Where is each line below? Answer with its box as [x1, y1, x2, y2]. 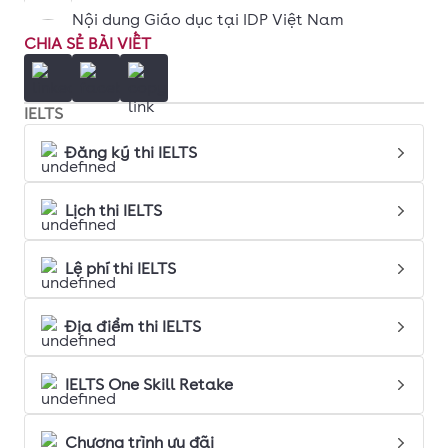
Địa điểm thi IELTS [65, 317, 201, 337]
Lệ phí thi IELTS [65, 259, 176, 279]
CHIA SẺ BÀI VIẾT [24, 34, 151, 54]
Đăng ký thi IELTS [65, 143, 197, 163]
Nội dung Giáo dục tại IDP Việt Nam [72, 10, 344, 30]
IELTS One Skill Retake [65, 375, 233, 395]
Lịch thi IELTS [65, 201, 162, 221]
